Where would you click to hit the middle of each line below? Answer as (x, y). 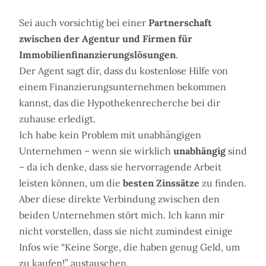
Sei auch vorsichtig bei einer (84, 23)
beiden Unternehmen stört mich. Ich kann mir (122, 215)
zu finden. (223, 183)
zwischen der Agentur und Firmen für (106, 39)
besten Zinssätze (161, 183)
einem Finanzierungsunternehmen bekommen (123, 87)
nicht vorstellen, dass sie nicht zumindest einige (126, 231)
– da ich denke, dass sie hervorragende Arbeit (120, 167)
